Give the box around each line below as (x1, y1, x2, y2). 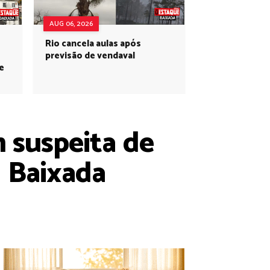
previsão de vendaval (45, 48, 135, 63)
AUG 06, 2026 (49, 18, 93, 30)
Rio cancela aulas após (45, 36, 141, 51)
